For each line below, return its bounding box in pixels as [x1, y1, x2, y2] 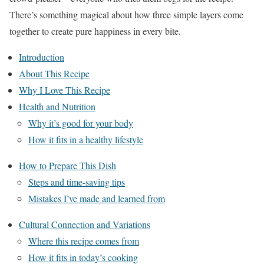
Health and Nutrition [19, 100, 95, 113]
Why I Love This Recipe [19, 83, 110, 96]
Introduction [19, 50, 64, 63]
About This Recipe [19, 67, 90, 80]
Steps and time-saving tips [28, 175, 125, 188]
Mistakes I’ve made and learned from [28, 192, 165, 204]
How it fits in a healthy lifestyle [28, 133, 143, 146]
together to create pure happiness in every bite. [9, 24, 181, 37]
